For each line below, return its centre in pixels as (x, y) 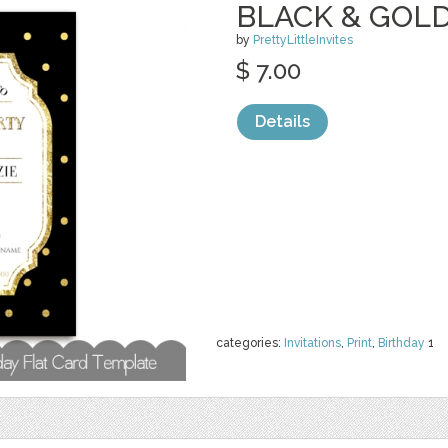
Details (282, 121)
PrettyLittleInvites (303, 40)
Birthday (401, 343)
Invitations (312, 343)
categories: (250, 343)
